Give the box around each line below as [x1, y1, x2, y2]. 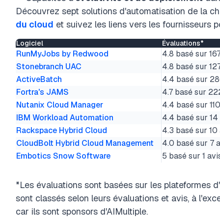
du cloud [16, 19, 54, 30]
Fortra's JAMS [16, 87, 69, 97]
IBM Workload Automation [16, 112, 113, 123]
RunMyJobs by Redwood [16, 49, 109, 59]
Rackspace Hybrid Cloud [16, 125, 107, 136]
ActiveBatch [16, 74, 62, 84]
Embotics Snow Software [16, 151, 110, 161]
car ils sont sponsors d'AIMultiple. [16, 206, 148, 217]
